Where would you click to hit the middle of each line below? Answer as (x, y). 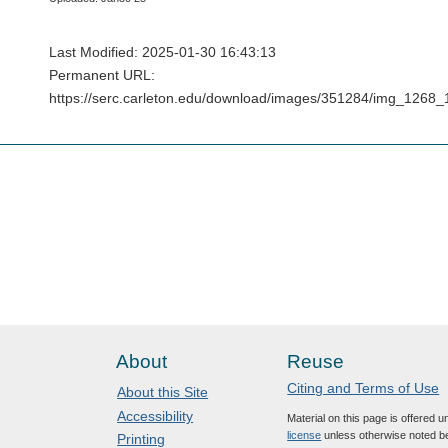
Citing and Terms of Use (363, 387)
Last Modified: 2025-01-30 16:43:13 (162, 52)
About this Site (163, 392)
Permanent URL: (102, 75)
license (304, 434)
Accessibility (155, 415)
